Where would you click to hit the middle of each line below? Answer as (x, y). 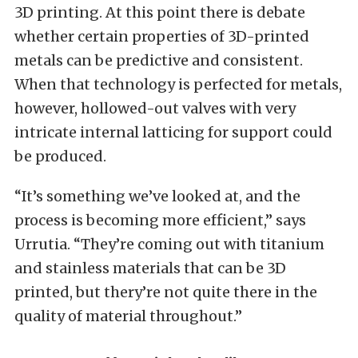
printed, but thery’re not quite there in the (166, 292)
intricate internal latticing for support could (173, 133)
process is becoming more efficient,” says (160, 221)
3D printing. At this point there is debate (160, 13)
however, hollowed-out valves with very (155, 109)
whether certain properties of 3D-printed (162, 37)
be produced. (60, 157)
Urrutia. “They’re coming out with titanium (169, 245)
